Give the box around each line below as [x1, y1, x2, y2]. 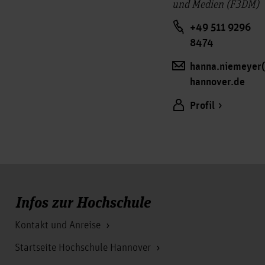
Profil [189, 100, 215, 112]
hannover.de [189, 76, 245, 88]
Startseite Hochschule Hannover [15, 241, 153, 254]
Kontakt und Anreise [15, 219, 103, 231]
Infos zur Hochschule [16, 190, 151, 212]
